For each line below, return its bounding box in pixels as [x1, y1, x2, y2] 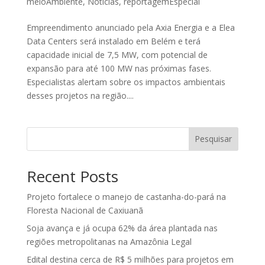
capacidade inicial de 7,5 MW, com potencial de [26, 49, 208, 60]
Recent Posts [26, 165, 118, 187]
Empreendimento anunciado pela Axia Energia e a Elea [26, 21, 235, 33]
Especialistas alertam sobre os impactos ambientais [26, 76, 225, 88]
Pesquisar [195, 133, 232, 145]
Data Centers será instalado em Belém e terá [26, 35, 201, 47]
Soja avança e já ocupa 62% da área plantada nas [26, 222, 218, 234]
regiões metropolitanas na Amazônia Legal [26, 235, 192, 247]
